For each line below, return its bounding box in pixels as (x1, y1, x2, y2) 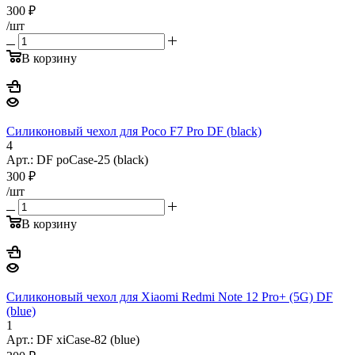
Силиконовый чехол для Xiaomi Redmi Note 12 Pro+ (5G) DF (6, 289, 333, 303)
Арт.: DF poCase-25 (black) (6, 152, 148, 166)
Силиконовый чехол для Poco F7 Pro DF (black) (6, 124, 261, 138)
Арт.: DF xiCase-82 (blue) (6, 332, 139, 346)
